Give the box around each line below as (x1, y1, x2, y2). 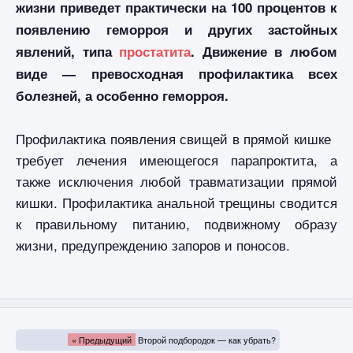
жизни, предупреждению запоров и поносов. (16, 235, 290, 255)
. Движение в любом (191, 42, 338, 61)
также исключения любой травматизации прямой (16, 171, 337, 191)
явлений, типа (16, 42, 120, 61)
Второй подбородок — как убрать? (138, 333, 277, 347)
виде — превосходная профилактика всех (16, 64, 337, 84)
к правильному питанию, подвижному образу (16, 214, 337, 234)
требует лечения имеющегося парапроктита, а (16, 150, 337, 170)
